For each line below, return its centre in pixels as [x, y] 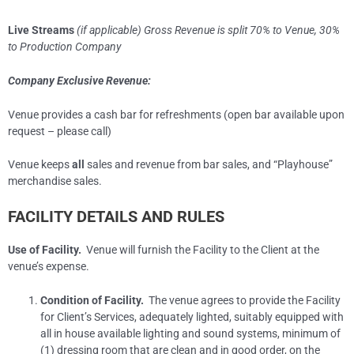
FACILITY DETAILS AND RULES [116, 217]
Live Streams [41, 30]
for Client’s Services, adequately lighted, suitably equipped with [192, 317]
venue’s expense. [49, 267]
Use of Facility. [45, 250]
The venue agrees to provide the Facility [243, 301]
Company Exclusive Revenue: [79, 80]
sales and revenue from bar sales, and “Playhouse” [209, 165]
